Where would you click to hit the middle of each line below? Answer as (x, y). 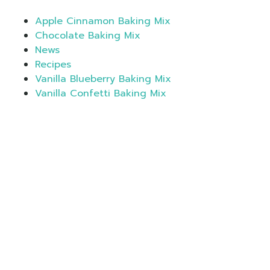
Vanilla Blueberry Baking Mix (103, 79)
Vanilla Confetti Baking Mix (101, 93)
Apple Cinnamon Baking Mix (103, 21)
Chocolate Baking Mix (88, 35)
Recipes (53, 64)
